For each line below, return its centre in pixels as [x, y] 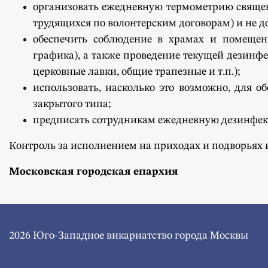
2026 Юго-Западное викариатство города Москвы [129, 236]
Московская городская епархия [94, 172]
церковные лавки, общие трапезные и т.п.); [136, 72]
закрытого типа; [72, 104]
